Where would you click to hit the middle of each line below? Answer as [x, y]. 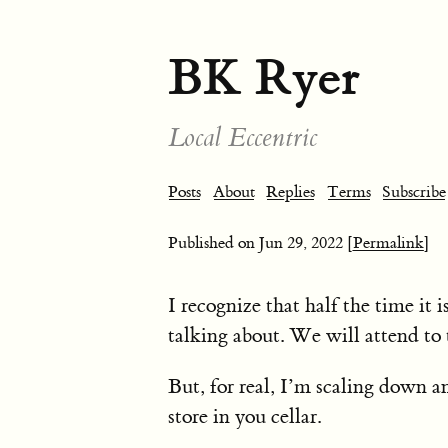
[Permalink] [388, 243]
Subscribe [414, 192]
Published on [213, 243]
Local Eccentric [242, 138]
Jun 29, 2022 [301, 243]
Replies [290, 192]
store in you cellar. [244, 416]
